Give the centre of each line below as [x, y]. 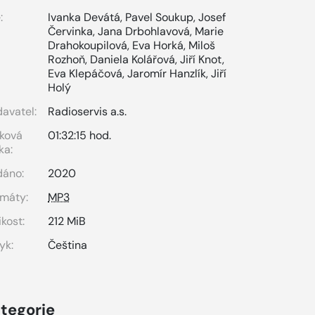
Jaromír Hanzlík [167, 73]
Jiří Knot [201, 59]
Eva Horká [158, 45]
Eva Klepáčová [85, 73]
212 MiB [67, 221]
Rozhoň [67, 59]
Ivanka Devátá [84, 17]
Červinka [71, 31]
